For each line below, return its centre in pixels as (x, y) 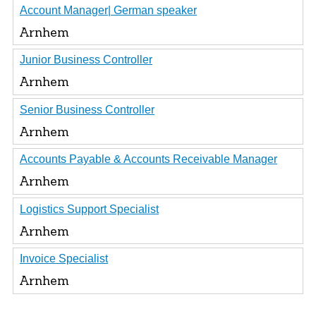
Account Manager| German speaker (108, 10)
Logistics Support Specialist (89, 209)
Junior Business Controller (86, 60)
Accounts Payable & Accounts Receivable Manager (148, 159)
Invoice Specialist (64, 259)
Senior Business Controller (87, 109)
